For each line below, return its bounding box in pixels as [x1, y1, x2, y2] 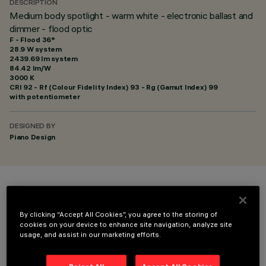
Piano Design [9, 132, 56, 141]
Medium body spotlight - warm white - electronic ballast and [9, 9, 253, 21]
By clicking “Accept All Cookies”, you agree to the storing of [20, 210, 218, 218]
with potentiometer [9, 92, 81, 101]
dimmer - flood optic [9, 23, 93, 34]
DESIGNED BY [9, 123, 55, 131]
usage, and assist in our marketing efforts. [20, 230, 161, 239]
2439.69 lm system [9, 54, 78, 63]
